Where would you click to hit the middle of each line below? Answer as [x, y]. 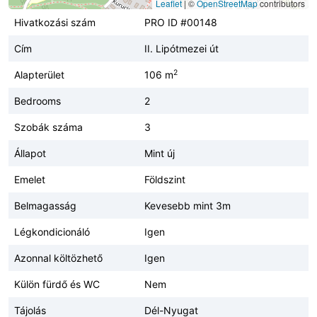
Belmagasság [45, 205]
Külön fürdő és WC [57, 284]
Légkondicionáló [52, 231]
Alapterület [39, 74]
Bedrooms [38, 100]
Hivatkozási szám [55, 22]
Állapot [30, 153]
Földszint [165, 179]
